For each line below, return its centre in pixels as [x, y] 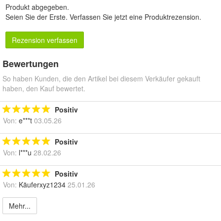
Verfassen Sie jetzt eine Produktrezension [134, 17]
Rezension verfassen [45, 40]
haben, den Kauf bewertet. [44, 89]
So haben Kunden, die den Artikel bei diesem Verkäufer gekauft [101, 79]
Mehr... [20, 206]
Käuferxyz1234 [42, 185]
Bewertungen [31, 64]
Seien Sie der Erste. [37, 17]
